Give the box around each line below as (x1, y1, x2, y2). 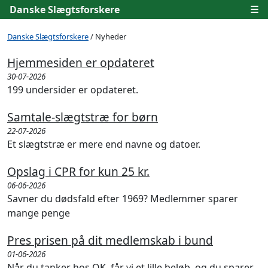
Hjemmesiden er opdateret (7, 54, 154, 71)
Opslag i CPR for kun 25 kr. (7, 163, 150, 179)
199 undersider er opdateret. (7, 83, 138, 96)
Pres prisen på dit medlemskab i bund (7, 232, 213, 248)
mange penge (7, 206, 70, 220)
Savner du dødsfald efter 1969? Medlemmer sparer (7, 192, 238, 205)
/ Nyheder (89, 31, 126, 42)
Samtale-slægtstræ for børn (7, 109, 158, 125)
